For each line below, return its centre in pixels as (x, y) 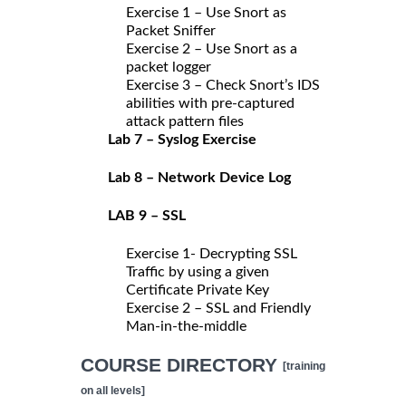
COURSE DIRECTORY (182, 364)
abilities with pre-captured (210, 103)
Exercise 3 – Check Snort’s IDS (223, 85)
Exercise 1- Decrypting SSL (212, 253)
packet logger (169, 67)
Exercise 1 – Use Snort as (206, 12)
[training (304, 366)
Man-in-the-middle (186, 326)
